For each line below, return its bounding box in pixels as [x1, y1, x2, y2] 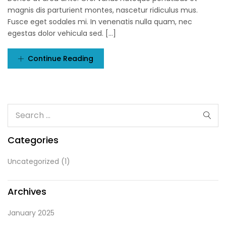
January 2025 [8, 208, 54, 218]
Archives [8, 185, 46, 198]
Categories [8, 134, 59, 147]
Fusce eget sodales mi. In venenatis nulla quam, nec [8, 17, 192, 27]
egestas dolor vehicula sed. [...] [8, 28, 116, 39]
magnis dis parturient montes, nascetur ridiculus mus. [8, 5, 198, 16]
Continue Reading [28, 53, 93, 64]
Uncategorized [8, 156, 59, 167]
